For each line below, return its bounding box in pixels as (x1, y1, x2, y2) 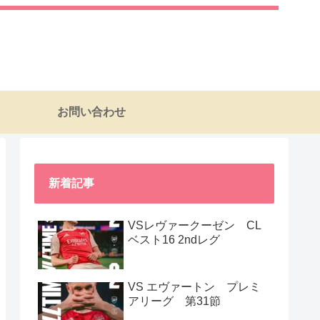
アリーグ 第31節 (128, 294, 221, 307)
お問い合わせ (57, 105, 126, 118)
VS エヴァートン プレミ (128, 280, 261, 293)
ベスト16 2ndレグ (128, 233, 220, 246)
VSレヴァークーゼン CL (128, 219, 261, 231)
